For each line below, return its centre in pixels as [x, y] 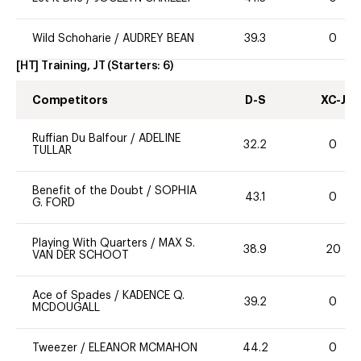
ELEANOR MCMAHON [143, 349]
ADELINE [160, 139]
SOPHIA [176, 191]
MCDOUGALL [66, 308]
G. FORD [54, 203]
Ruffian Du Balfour [80, 139]
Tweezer [55, 349]
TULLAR [52, 151]
